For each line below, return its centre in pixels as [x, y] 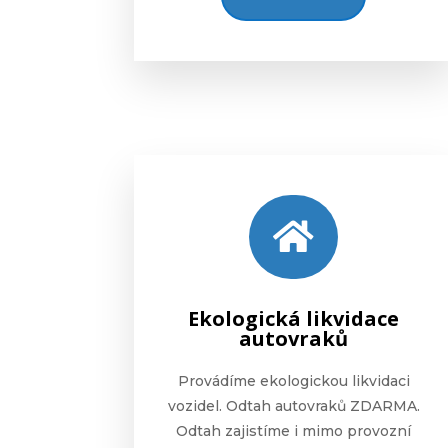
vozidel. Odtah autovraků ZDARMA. [293, 406]
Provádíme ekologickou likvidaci [293, 381]
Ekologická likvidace [294, 319]
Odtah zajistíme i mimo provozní [294, 431]
